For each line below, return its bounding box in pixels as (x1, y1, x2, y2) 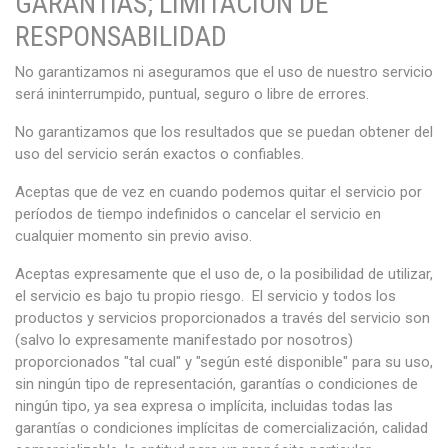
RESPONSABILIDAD (15, 20, 227, 53)
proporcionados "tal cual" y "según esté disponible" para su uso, (15, 353, 433, 371)
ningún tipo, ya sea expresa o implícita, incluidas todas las (15, 397, 393, 415)
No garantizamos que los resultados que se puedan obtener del (15, 123, 433, 141)
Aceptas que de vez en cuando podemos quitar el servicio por (15, 183, 422, 201)
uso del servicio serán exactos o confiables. (15, 145, 304, 163)
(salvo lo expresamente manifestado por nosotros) (15, 331, 353, 349)
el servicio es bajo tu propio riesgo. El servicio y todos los (15, 287, 396, 305)
